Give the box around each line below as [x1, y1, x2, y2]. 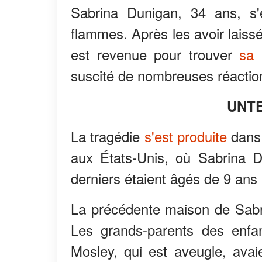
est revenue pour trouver [71, 44, 240, 65]
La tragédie [71, 126, 144, 147]
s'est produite [144, 126, 227, 147]
